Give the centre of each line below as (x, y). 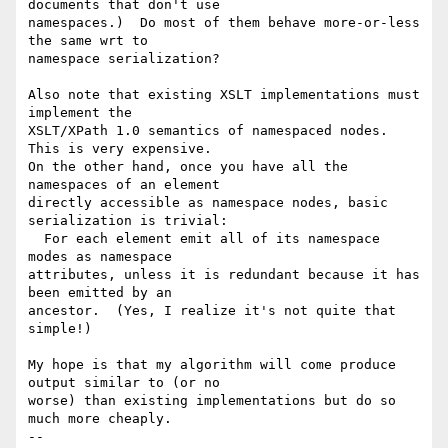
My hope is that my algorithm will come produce (212, 365)
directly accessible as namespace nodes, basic (208, 203)
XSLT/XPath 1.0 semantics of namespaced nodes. (208, 131)
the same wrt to (92, 41)
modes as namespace (104, 257)
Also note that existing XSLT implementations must (224, 95)
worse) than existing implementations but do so (212, 401)
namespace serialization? (124, 59)
